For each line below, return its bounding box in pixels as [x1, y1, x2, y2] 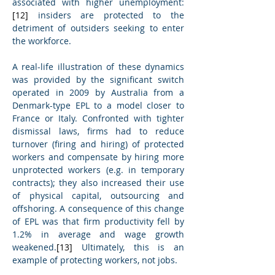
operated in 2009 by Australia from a [12, 87, 184, 99]
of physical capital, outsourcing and [12, 190, 184, 202]
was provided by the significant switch [12, 74, 184, 86]
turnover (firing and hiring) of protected [12, 138, 184, 150]
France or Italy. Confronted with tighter [12, 112, 184, 125]
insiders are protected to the [28, 9, 184, 21]
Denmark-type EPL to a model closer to [12, 99, 184, 112]
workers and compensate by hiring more [12, 151, 184, 163]
